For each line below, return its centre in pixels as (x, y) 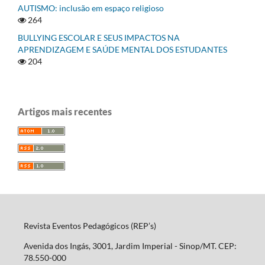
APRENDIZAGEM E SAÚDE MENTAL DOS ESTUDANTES (122, 49)
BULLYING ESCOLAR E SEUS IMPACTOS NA (99, 37)
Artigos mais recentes (65, 111)
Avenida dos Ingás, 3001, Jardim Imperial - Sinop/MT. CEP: (130, 246)
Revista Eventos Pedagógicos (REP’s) (90, 226)
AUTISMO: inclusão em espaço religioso (91, 8)
